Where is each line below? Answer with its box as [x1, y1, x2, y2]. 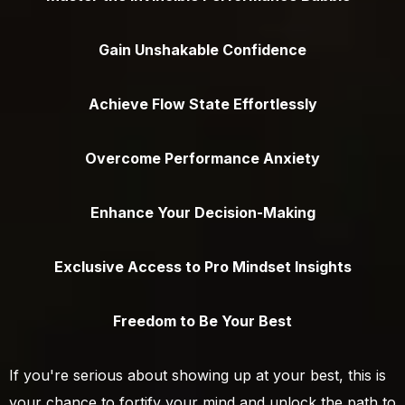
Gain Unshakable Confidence [99, 41, 306, 60]
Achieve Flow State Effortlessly [88, 95, 317, 114]
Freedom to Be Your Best [113, 312, 292, 331]
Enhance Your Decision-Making [89, 203, 316, 222]
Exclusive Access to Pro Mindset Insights [53, 258, 352, 277]
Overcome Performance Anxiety [85, 149, 320, 168]
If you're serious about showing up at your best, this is [9, 366, 386, 385]
